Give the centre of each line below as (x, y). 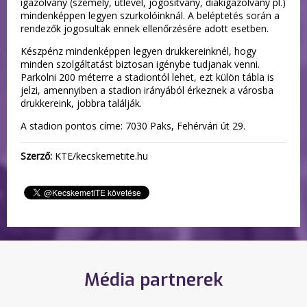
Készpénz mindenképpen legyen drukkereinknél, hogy (138, 51)
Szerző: (36, 156)
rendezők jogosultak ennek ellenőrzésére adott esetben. (145, 28)
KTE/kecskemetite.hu (100, 156)
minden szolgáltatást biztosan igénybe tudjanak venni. (140, 64)
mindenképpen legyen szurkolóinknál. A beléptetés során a (150, 15)
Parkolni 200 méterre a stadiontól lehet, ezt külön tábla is (147, 77)
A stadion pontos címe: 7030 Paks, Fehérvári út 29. (133, 125)
